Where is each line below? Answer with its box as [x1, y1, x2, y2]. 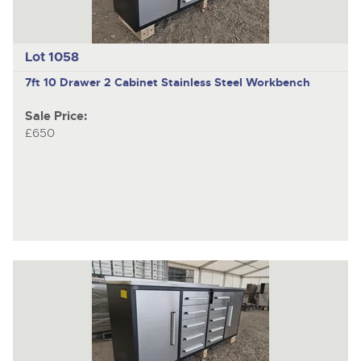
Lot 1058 [24, 48, 79, 66]
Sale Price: [24, 109, 87, 125]
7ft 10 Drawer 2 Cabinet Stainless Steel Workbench [24, 74, 310, 89]
